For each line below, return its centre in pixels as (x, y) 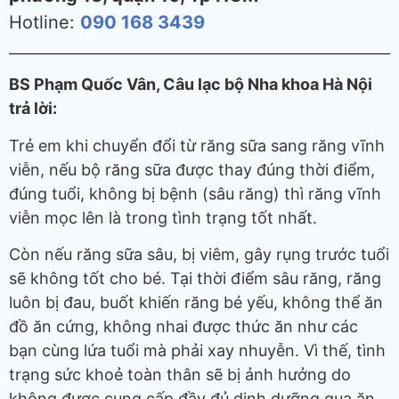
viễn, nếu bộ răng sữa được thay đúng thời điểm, (192, 169)
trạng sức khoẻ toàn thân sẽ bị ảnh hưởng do (180, 375)
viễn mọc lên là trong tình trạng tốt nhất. (163, 217)
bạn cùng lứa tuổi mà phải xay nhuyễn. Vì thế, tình (197, 351)
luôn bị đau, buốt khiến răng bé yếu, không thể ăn (196, 303)
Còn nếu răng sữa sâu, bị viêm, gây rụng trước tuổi (199, 255)
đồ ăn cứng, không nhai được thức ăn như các (183, 327)
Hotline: (45, 22)
